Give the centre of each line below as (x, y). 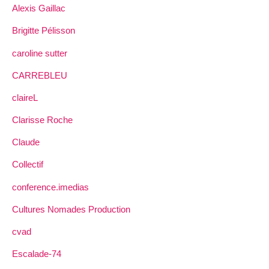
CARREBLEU (40, 75)
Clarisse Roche (42, 120)
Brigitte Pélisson (44, 31)
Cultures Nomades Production (71, 209)
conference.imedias (50, 187)
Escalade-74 (37, 254)
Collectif (28, 165)
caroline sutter (40, 53)
